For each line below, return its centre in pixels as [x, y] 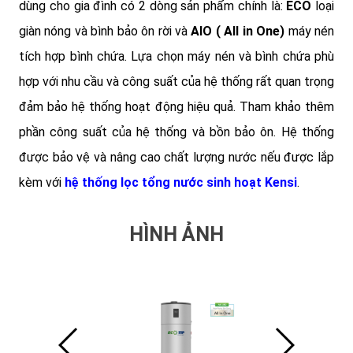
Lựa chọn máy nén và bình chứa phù [233, 56]
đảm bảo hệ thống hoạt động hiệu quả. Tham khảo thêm [176, 106]
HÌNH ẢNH [176, 234]
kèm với [42, 182]
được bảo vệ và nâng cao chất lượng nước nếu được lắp [176, 157]
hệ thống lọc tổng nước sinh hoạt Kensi [181, 182]
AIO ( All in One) [240, 31]
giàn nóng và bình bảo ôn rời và [105, 31]
